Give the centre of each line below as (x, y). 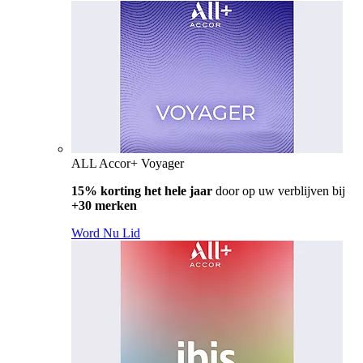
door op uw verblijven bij (279, 190)
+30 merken (104, 205)
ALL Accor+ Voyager (128, 163)
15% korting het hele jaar (142, 190)
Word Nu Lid (106, 233)
